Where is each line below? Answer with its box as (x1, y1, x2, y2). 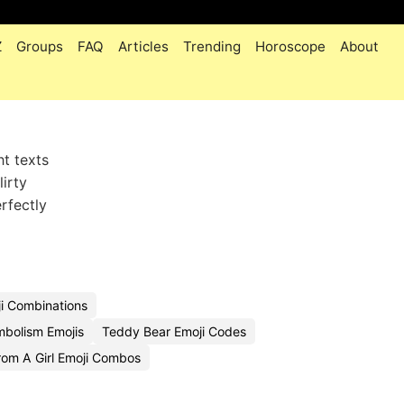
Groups (16, 38, 63, 55)
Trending (183, 38, 241, 55)
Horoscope (255, 38, 326, 55)
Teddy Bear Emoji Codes (102, 324, 246, 339)
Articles (118, 38, 169, 55)
